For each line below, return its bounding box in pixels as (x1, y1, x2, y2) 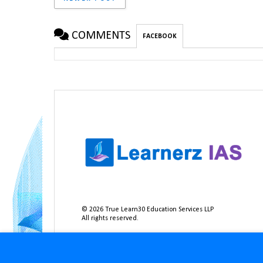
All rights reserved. (82, 214, 139, 222)
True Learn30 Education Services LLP (103, 205, 214, 213)
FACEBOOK (143, 33, 177, 41)
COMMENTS (72, 30, 130, 42)
